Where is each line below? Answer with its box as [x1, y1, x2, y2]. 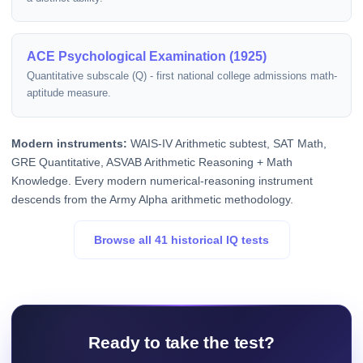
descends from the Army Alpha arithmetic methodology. [11, 192, 293, 206]
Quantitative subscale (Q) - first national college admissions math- [26, 70, 337, 83]
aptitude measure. [26, 88, 111, 100]
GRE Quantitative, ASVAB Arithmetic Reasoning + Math [11, 155, 293, 169]
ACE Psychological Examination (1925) [26, 48, 267, 63]
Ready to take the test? [88, 333, 275, 352]
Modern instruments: [11, 136, 127, 150]
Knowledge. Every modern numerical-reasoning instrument [11, 173, 313, 187]
